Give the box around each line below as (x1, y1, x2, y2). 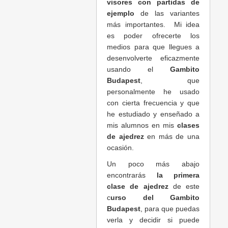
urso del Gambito (110, 193, 199, 202)
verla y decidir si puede (107, 216, 199, 224)
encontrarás (107, 171, 157, 180)
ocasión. (107, 144, 134, 152)
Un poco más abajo (107, 160, 199, 168)
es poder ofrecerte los (107, 32, 199, 40)
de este (168, 182, 199, 191)
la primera (156, 171, 199, 180)
